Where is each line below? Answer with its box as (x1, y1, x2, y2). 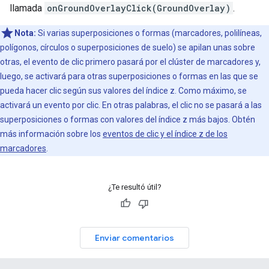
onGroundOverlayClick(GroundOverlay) (47, 2, 231, 14)
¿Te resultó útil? (107, 183, 162, 192)
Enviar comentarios (95, 232, 174, 244)
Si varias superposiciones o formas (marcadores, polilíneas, (36, 28, 262, 38)
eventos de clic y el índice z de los (103, 129, 228, 139)
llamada (10, 2, 44, 14)
